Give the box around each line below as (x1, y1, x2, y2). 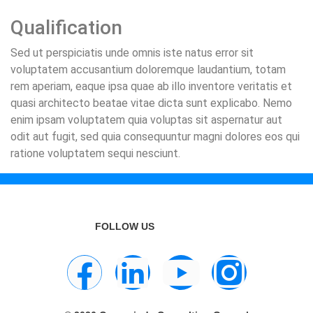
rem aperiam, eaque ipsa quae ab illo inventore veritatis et (10, 80, 292, 93)
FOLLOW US (95, 221, 155, 232)
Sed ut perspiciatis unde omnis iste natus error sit (10, 46, 254, 59)
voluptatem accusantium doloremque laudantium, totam (10, 63, 286, 76)
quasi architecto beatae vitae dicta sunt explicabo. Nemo (10, 96, 292, 110)
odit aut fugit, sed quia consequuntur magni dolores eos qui (10, 130, 300, 143)
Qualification (10, 16, 122, 39)
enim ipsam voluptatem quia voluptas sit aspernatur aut (10, 113, 282, 126)
